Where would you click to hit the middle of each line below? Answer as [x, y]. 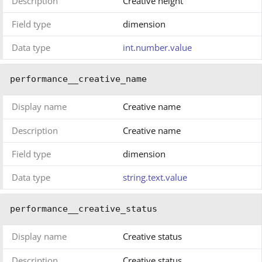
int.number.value [157, 48]
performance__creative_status [84, 209]
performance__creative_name [78, 79]
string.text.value [155, 177]
